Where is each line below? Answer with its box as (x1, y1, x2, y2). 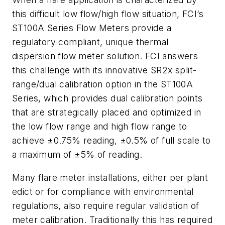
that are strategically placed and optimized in (12, 107, 201, 118)
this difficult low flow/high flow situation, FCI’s (12, 9, 203, 20)
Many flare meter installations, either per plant (12, 172, 208, 183)
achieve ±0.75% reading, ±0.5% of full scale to (12, 135, 211, 146)
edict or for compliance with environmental (12, 186, 194, 197)
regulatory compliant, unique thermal (12, 37, 169, 48)
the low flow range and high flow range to (12, 121, 187, 132)
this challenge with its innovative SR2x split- (12, 65, 197, 76)
